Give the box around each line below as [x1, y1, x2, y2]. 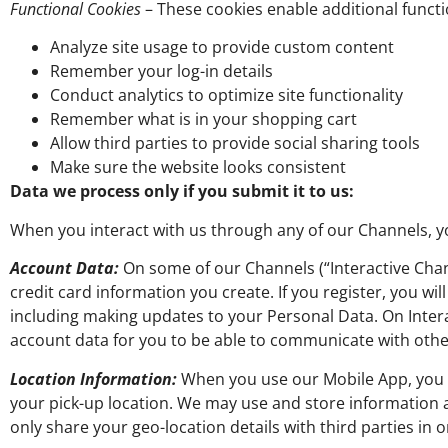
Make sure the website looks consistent [50, 156, 346, 179]
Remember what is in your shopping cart [50, 108, 357, 131]
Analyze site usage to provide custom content [50, 36, 394, 59]
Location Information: [10, 367, 177, 390]
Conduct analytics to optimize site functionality [50, 84, 403, 107]
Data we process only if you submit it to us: [10, 180, 354, 203]
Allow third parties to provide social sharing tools [50, 132, 420, 155]
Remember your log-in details [50, 60, 273, 83]
